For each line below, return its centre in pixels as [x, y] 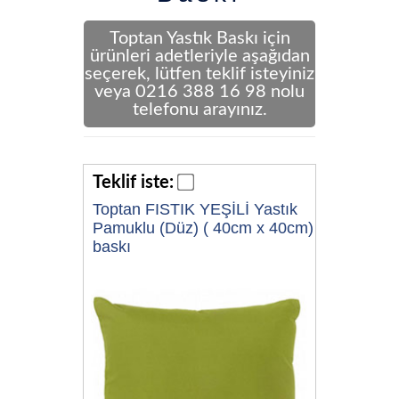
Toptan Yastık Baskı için [199, 38]
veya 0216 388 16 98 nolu [199, 92]
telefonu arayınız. [199, 110]
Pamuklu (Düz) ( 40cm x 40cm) [203, 228]
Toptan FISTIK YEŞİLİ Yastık [195, 209]
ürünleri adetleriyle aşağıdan [199, 56]
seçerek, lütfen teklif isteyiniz [199, 74]
